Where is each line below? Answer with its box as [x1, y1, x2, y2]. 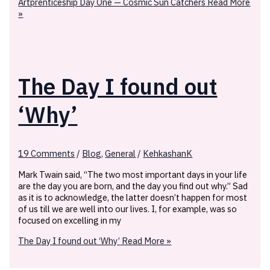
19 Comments [18, 148, 75, 160]
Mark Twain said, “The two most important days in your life [18, 169, 248, 181]
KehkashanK [143, 148, 193, 160]
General [105, 148, 136, 160]
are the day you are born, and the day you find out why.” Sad [18, 180, 248, 192]
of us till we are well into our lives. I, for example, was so [18, 203, 237, 215]
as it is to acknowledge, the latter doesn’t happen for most [18, 192, 248, 204]
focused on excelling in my [18, 215, 122, 227]
